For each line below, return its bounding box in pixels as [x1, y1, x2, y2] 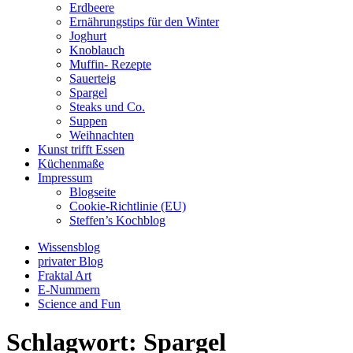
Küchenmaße [38, 157, 104, 170]
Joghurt [69, 29, 106, 43]
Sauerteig [69, 72, 116, 85]
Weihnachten [69, 128, 134, 142]
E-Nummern [38, 283, 100, 296]
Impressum [38, 171, 92, 184]
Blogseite [69, 185, 116, 199]
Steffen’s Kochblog [69, 214, 165, 227]
